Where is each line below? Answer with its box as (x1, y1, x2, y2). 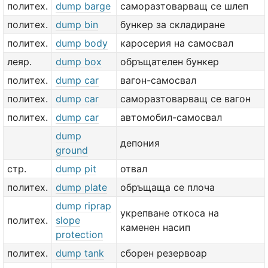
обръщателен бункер (120, 56, 219, 68)
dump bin (56, 19, 98, 31)
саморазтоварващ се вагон (120, 93, 251, 105)
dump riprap (56, 200, 111, 212)
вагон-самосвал (120, 74, 196, 86)
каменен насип (120, 221, 190, 233)
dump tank (56, 247, 104, 259)
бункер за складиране (120, 19, 225, 31)
